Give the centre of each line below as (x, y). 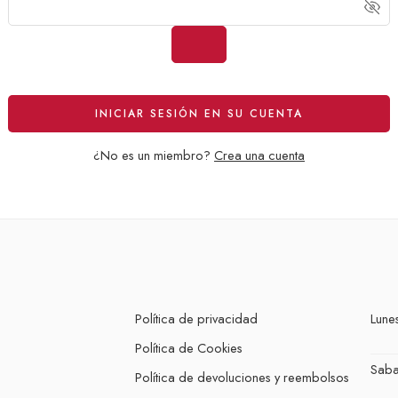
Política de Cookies (189, 347)
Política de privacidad (196, 318)
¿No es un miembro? (154, 155)
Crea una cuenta (259, 155)
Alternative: (232, 92)
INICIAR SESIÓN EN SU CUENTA (199, 113)
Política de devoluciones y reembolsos (242, 377)
